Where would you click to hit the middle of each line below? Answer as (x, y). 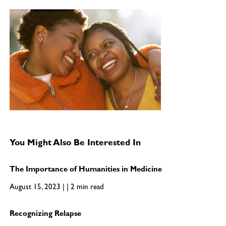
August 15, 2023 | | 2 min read (56, 188)
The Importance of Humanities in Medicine (86, 171)
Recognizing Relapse (45, 215)
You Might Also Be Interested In (75, 144)
